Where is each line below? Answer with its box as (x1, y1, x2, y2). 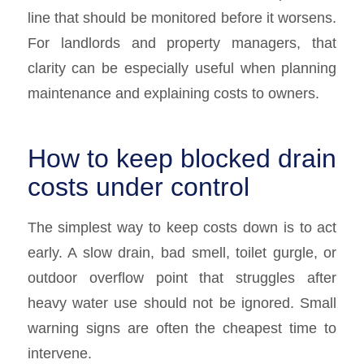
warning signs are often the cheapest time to (27, 318, 337, 336)
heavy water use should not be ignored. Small (27, 293, 337, 311)
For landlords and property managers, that (27, 34, 337, 52)
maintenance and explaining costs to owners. (27, 84, 319, 102)
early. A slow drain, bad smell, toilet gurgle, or (27, 243, 337, 261)
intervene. (27, 344, 92, 362)
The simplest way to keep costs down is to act (27, 218, 337, 236)
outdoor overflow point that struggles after (27, 268, 337, 286)
